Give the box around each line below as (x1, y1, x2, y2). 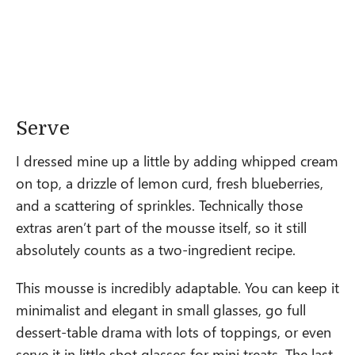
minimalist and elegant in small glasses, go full (16, 300, 306, 319)
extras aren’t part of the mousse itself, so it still (16, 217, 307, 237)
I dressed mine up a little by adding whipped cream (16, 151, 338, 170)
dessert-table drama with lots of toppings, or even (16, 322, 331, 342)
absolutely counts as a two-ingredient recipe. (16, 239, 296, 259)
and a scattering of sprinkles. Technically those (16, 195, 303, 215)
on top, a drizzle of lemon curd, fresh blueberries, (16, 173, 323, 193)
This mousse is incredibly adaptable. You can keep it (16, 277, 339, 297)
